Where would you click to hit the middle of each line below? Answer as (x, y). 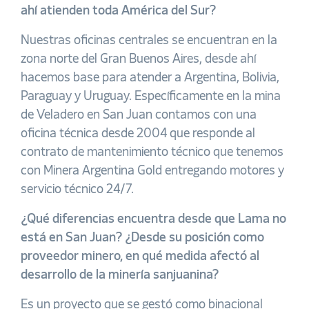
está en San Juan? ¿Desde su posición (126, 238)
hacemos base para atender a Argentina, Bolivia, (150, 78)
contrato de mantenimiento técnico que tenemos (152, 152)
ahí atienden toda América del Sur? (118, 11)
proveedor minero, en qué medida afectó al (140, 257)
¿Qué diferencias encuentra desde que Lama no (153, 219)
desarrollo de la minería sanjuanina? (120, 275)
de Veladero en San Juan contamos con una (139, 115)
